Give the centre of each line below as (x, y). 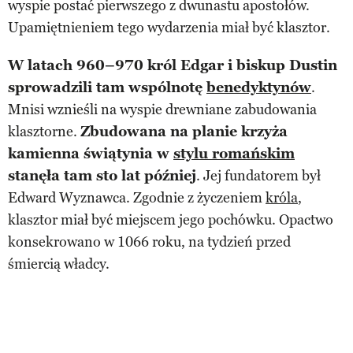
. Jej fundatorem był (258, 175)
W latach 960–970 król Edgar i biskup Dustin (173, 65)
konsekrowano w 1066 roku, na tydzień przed (149, 242)
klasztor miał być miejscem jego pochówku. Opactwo (171, 219)
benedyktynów (259, 87)
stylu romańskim (234, 153)
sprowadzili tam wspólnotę (107, 87)
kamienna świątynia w (91, 153)
